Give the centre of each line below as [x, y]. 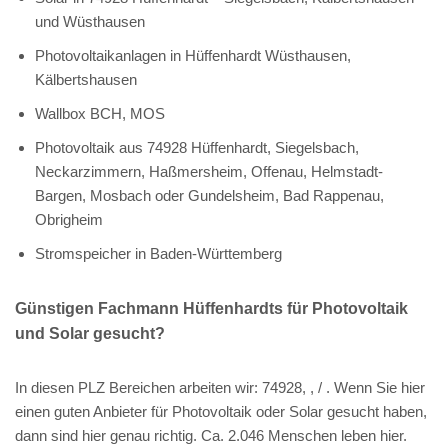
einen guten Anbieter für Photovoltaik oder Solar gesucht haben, [221, 411]
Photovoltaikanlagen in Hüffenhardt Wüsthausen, [193, 55]
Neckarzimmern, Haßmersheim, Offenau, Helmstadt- [209, 171]
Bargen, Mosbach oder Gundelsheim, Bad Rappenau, [209, 195]
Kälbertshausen [86, 79]
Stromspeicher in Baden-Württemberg [158, 253]
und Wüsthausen [90, 21]
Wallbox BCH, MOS [100, 113]
